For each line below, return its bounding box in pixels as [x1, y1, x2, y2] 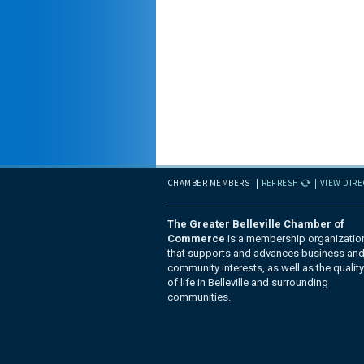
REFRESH [261, 177, 299, 188]
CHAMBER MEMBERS [167, 177, 250, 188]
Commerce [167, 232, 225, 245]
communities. [167, 291, 231, 303]
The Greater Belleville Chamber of [167, 218, 344, 230]
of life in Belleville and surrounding [167, 276, 328, 288]
